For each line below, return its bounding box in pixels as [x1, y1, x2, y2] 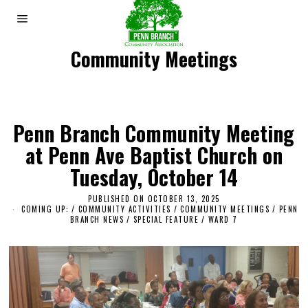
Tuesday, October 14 [69, 162, 238, 192]
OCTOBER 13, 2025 [147, 192, 220, 204]
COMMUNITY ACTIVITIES [78, 203, 171, 214]
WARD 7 [208, 213, 238, 225]
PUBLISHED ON [88, 192, 145, 204]
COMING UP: [21, 203, 69, 214]
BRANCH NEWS [69, 213, 124, 225]
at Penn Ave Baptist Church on [25, 140, 283, 170]
